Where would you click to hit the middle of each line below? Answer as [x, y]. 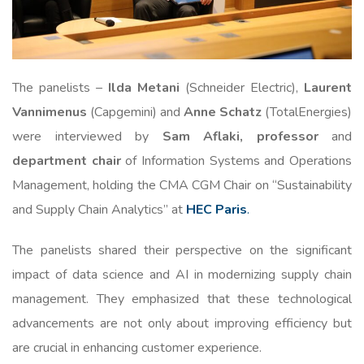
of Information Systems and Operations [236, 160]
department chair [67, 160]
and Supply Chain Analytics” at [97, 209]
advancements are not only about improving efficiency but [182, 323]
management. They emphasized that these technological [182, 299]
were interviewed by [87, 136]
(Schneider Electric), [242, 87]
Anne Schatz [223, 112]
